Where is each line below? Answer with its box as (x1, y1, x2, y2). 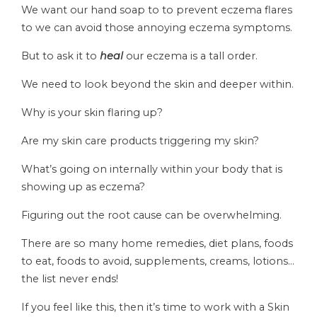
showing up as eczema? (21, 180, 145, 193)
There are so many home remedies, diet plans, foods (21, 236, 293, 250)
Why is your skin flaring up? (21, 105, 163, 119)
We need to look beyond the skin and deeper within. (21, 77, 294, 91)
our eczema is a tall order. (126, 49, 258, 62)
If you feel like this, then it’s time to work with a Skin (21, 300, 289, 313)
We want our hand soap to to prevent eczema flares (21, 3, 292, 16)
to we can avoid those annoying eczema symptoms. (21, 21, 292, 34)
